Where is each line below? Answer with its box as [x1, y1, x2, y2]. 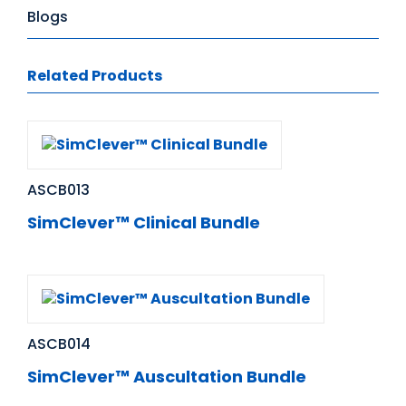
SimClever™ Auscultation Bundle [27, 365, 306, 389]
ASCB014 [27, 333, 91, 355]
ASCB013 [27, 179, 90, 201]
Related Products [27, 64, 162, 86]
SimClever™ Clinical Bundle [27, 211, 260, 235]
